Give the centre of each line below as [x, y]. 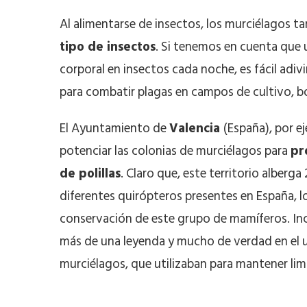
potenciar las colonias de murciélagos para [175, 151]
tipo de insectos [108, 47]
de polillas [90, 173]
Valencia [196, 128]
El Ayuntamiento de [114, 128]
